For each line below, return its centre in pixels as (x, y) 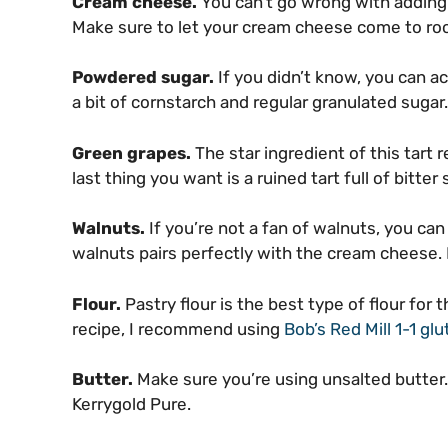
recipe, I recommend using (178, 328)
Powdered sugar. (143, 77)
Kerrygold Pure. (131, 404)
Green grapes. (131, 152)
